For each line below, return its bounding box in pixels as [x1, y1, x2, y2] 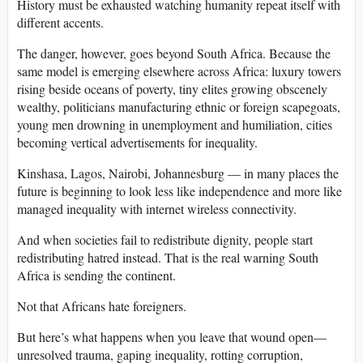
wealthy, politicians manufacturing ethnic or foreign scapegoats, [17, 98, 340, 116]
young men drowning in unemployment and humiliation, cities [17, 116, 332, 134]
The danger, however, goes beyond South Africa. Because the [17, 45, 331, 62]
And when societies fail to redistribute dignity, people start [17, 231, 313, 249]
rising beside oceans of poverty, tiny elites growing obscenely [17, 80, 327, 98]
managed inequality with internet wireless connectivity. [17, 200, 297, 218]
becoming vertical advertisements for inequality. [17, 134, 258, 152]
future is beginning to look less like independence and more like [17, 182, 342, 200]
